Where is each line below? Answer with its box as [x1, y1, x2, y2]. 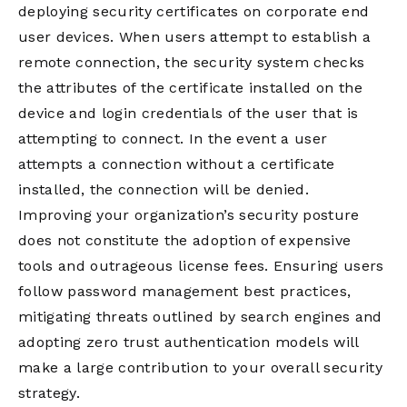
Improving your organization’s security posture [18, 206, 360, 223]
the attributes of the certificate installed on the [18, 79, 362, 96]
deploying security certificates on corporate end [18, 3, 370, 20]
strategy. [18, 384, 81, 402]
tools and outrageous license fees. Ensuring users [18, 257, 384, 274]
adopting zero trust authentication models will [18, 333, 359, 351]
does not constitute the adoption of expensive [18, 232, 352, 249]
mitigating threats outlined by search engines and [18, 308, 382, 325]
